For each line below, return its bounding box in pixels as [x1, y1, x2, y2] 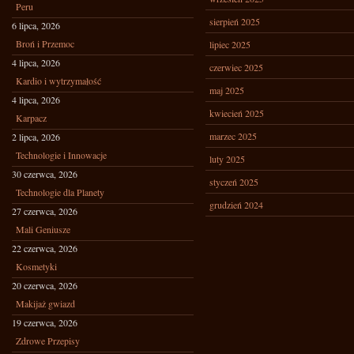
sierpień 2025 [209, 15, 260, 28]
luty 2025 [209, 153, 245, 165]
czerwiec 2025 [209, 61, 263, 73]
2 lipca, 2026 [12, 130, 60, 143]
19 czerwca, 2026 [12, 316, 77, 329]
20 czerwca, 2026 [12, 279, 77, 292]
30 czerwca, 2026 [12, 168, 77, 180]
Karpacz [16, 111, 47, 124]
